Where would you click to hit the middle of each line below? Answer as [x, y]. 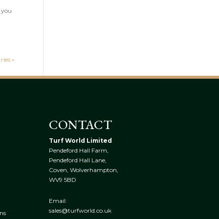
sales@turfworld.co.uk [80, 210]
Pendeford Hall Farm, [78, 150]
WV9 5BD [62, 179]
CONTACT [80, 124]
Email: [58, 200]
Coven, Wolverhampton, [83, 170]
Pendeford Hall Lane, [77, 160]
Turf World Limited [80, 140]
